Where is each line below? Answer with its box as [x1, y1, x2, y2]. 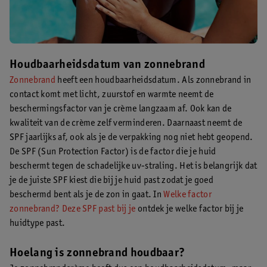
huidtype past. [10, 219, 66, 228]
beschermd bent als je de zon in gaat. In [10, 190, 164, 200]
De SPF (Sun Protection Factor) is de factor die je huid [10, 147, 216, 157]
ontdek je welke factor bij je [135, 204, 244, 214]
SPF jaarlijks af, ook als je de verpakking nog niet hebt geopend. [10, 133, 253, 142]
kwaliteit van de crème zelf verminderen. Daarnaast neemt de [10, 119, 243, 128]
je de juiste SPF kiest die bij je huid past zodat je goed [10, 176, 214, 185]
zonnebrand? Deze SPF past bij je [10, 204, 136, 214]
